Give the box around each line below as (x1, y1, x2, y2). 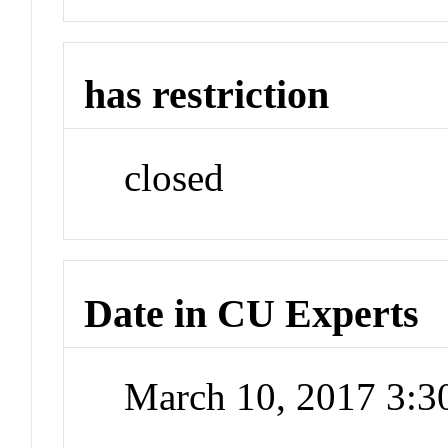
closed (124, 156, 225, 200)
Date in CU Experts (84, 290, 420, 336)
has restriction (84, 72, 330, 118)
